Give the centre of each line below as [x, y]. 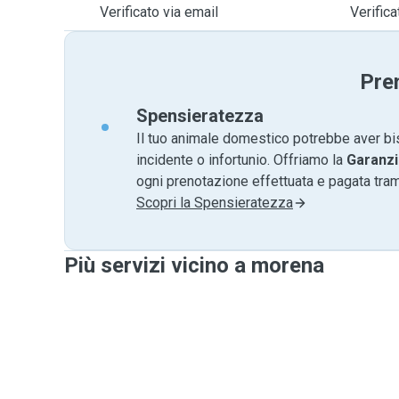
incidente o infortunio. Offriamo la [241, 160]
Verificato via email [159, 12]
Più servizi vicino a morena [194, 265]
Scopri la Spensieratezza [215, 203]
